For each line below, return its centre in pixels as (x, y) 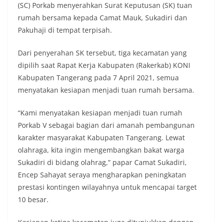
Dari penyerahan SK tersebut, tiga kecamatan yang (102, 53)
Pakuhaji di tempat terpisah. (65, 30)
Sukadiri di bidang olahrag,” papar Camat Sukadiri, (102, 163)
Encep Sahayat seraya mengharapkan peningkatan (102, 175)
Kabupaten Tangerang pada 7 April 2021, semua (98, 78)
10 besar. (33, 200)
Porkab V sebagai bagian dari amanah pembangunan (106, 125)
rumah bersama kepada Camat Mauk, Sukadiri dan (103, 18)
